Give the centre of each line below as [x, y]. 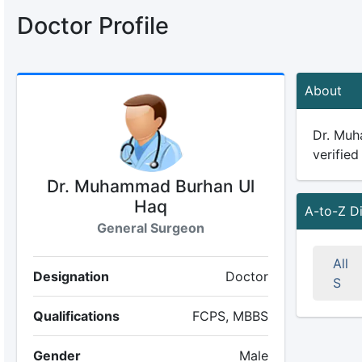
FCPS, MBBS [230, 316]
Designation [71, 276]
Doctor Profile [93, 25]
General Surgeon [150, 228]
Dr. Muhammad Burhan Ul [150, 186]
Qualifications [76, 316]
